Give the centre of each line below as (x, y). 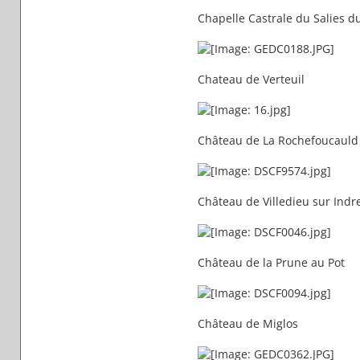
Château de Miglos (247, 323)
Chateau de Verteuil (251, 79)
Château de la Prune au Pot (271, 262)
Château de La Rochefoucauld (278, 140)
